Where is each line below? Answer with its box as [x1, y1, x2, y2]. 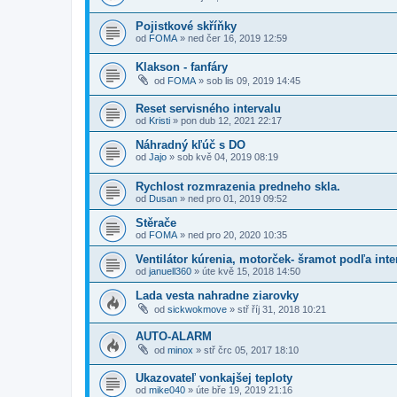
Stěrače [136, 215, 176, 230]
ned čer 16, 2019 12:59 [188, 32, 287, 43]
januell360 [149, 265, 191, 276]
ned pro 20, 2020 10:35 [188, 229, 287, 240]
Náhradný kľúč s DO [136, 137, 245, 152]
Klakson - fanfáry [136, 60, 228, 74]
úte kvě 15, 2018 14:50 [202, 265, 300, 276]
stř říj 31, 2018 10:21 [237, 303, 326, 315]
